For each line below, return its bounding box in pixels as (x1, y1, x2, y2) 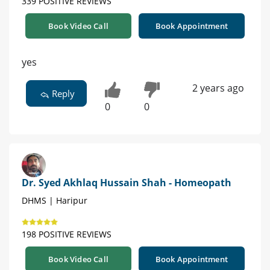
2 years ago (192, 81, 244, 95)
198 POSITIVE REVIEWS (22, 228, 111, 240)
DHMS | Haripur (22, 194, 87, 206)
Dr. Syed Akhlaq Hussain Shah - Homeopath (22, 175, 231, 189)
